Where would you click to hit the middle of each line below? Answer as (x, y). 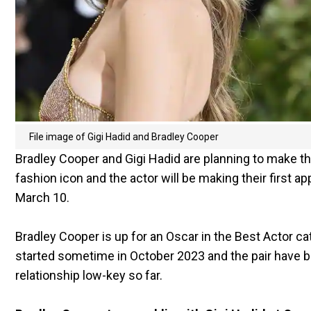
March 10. (42, 197)
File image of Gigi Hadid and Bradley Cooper (124, 136)
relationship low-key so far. (89, 275)
